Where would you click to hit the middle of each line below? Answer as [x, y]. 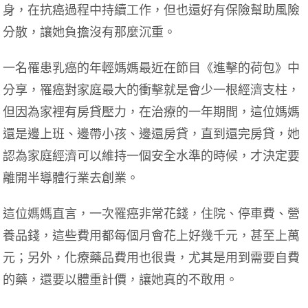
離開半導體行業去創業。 [71, 178]
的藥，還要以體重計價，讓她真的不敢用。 [121, 279]
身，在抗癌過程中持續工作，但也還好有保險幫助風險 [152, 10]
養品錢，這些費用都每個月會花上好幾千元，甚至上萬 [152, 235]
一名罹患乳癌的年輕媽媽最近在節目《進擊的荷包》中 [152, 68]
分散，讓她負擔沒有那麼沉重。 [90, 32]
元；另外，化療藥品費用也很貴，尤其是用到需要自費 [152, 257]
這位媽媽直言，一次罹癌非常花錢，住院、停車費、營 [152, 213]
